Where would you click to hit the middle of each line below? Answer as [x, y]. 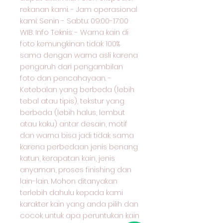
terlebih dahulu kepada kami [71, 192]
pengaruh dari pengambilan [71, 66]
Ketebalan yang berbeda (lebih [77, 89]
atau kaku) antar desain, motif [74, 124]
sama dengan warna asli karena [79, 55]
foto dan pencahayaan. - [66, 78]
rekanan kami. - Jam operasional [79, 9]
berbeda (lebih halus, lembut [72, 112]
